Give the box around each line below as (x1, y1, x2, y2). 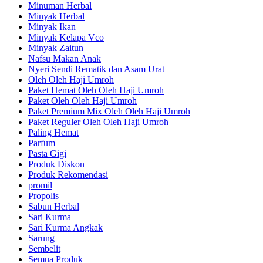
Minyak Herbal (28, 11, 85, 21)
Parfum (28, 137, 55, 148)
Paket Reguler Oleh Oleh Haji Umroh (28, 116, 168, 127)
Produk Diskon (28, 159, 85, 169)
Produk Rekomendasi (28, 169, 108, 180)
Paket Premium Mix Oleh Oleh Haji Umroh (28, 106, 190, 116)
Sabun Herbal (28, 201, 79, 211)
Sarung (28, 232, 55, 243)
